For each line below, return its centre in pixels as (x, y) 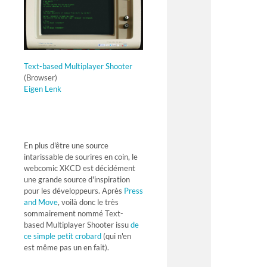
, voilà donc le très (88, 202)
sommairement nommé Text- (74, 214)
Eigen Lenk (43, 89)
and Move (41, 202)
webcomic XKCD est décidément (80, 168)
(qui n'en (116, 236)
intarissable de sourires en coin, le (81, 157)
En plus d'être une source (66, 146)
